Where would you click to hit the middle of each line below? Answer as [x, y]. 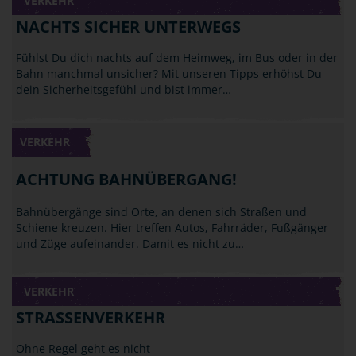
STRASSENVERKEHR [91, 317]
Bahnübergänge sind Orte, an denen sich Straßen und [161, 212]
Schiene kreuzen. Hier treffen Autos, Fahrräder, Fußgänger [172, 228]
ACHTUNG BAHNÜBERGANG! [126, 179]
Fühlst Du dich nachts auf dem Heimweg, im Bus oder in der [177, 58]
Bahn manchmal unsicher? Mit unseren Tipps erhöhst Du [169, 74]
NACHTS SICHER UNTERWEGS [128, 27]
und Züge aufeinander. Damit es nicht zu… [130, 244]
